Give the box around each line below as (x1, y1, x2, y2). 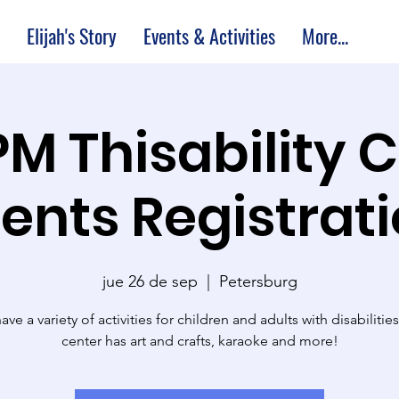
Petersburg (218, 271, 297, 291)
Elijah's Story (27, 21, 117, 50)
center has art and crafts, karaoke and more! (61, 331, 338, 349)
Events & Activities (143, 21, 275, 50)
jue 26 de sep (102, 271, 198, 291)
